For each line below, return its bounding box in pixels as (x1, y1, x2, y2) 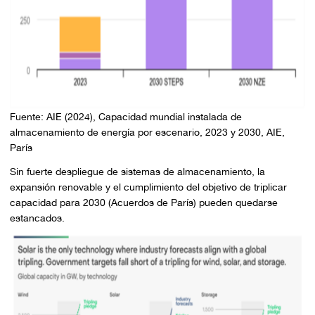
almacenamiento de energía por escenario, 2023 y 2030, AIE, (9, 126, 285, 138)
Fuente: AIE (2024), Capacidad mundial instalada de (9, 110, 242, 122)
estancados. (9, 212, 65, 224)
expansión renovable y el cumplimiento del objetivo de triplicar (9, 181, 287, 193)
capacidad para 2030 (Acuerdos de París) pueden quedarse (9, 197, 278, 209)
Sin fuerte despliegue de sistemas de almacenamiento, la (9, 166, 265, 178)
